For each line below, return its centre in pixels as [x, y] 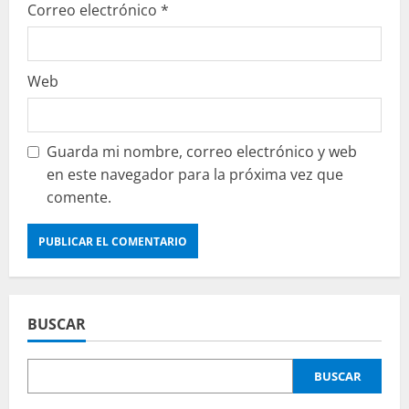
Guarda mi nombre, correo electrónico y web [202, 152]
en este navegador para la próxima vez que [195, 175]
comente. [79, 198]
